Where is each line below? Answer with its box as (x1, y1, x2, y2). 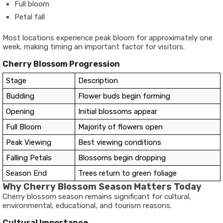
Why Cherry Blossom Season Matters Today (2, 181, 202, 192)
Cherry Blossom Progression (2, 59, 120, 69)
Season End (6, 169, 47, 178)
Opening (6, 107, 34, 116)
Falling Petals (6, 153, 52, 162)
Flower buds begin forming (78, 92, 170, 101)
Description (78, 76, 118, 85)
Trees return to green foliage (78, 169, 177, 178)
